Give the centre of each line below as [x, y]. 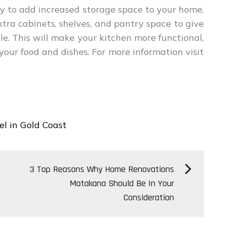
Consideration [149, 198]
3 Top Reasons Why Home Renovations [102, 169]
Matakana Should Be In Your [122, 184]
